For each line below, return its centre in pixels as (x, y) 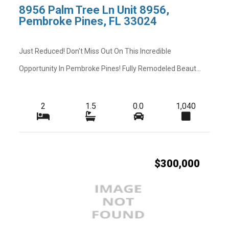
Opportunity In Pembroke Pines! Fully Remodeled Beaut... (110, 68)
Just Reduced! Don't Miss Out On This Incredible (95, 51)
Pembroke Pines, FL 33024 (88, 21)
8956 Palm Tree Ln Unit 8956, (94, 10)
